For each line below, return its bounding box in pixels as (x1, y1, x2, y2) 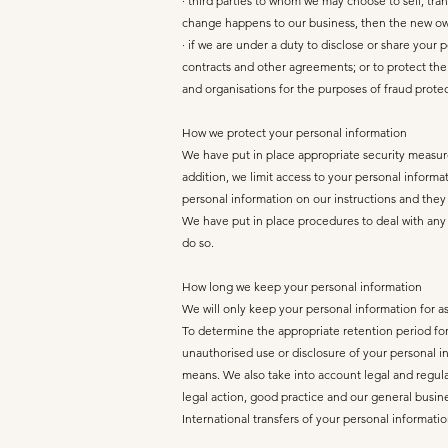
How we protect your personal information (182, 125, 407, 140)
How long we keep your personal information (182, 279, 422, 294)
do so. (182, 235, 214, 250)
